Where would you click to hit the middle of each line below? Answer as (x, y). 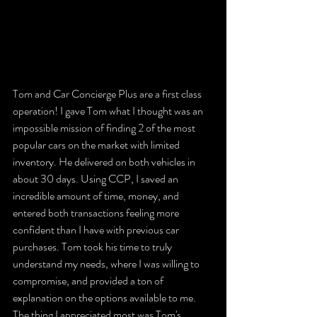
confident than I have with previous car (97, 230)
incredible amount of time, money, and (97, 196)
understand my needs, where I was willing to (107, 264)
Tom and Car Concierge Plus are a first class (108, 94)
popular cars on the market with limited (97, 145)
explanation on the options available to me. (105, 298)
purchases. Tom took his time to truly (93, 247)
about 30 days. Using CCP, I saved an (97, 179)
